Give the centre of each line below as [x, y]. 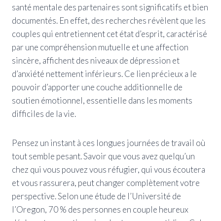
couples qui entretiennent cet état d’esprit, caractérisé [110, 34]
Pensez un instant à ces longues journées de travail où [109, 143]
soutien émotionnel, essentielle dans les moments [102, 100]
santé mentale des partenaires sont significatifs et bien [110, 7]
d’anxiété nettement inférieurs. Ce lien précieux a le [104, 74]
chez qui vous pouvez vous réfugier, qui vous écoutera [109, 169]
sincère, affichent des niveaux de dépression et [96, 60]
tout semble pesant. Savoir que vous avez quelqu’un [103, 156]
